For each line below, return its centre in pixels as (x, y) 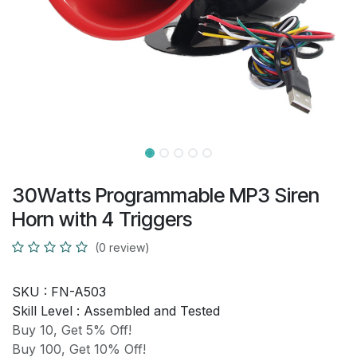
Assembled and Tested (152, 311)
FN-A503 (78, 292)
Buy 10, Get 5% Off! (72, 330)
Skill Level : (48, 311)
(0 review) (122, 247)
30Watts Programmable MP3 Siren (166, 195)
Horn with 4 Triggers (102, 219)
